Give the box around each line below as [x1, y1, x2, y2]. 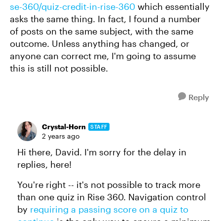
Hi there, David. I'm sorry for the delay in [17, 147, 186, 157]
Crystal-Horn [42, 122, 86, 131]
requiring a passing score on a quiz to [30, 204, 188, 215]
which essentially [135, 1, 210, 12]
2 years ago [42, 132, 79, 140]
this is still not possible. [10, 63, 108, 74]
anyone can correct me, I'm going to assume [10, 50, 196, 61]
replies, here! [17, 159, 72, 170]
